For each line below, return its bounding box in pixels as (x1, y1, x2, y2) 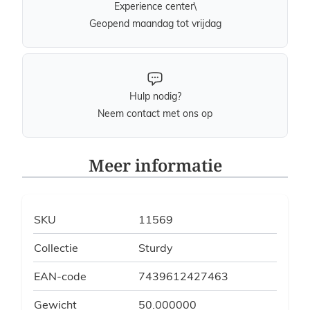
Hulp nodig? (129, 89, 181, 102)
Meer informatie (88, 153, 222, 176)
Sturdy (138, 240, 173, 255)
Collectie (34, 240, 78, 255)
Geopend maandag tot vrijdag (89, 17, 221, 30)
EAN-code (34, 268, 86, 283)
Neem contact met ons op (98, 107, 212, 120)
